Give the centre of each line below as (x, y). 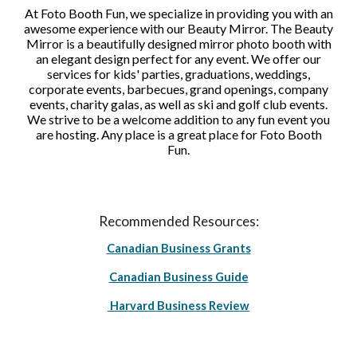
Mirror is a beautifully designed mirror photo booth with (178, 44)
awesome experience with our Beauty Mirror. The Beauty (178, 29)
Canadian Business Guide (178, 277)
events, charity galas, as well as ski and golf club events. (178, 104)
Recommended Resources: (178, 221)
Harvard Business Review (178, 306)
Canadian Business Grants (178, 248)
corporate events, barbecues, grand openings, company (178, 89)
